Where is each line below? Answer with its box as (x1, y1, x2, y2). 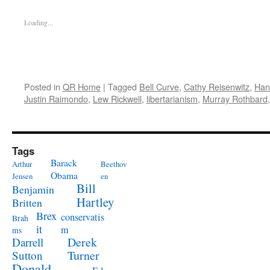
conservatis (61, 210, 104, 224)
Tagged (108, 80, 137, 93)
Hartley (77, 193, 114, 210)
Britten (12, 195, 42, 210)
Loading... (24, 17, 53, 27)
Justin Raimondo (24, 92, 88, 105)
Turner (67, 247, 99, 263)
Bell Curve (139, 80, 179, 93)
